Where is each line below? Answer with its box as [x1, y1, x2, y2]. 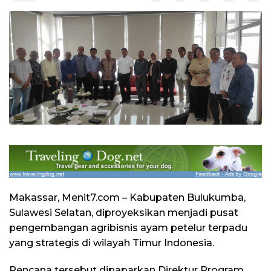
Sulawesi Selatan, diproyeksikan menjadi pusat [9, 206, 238, 218]
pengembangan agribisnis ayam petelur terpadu [9, 221, 247, 233]
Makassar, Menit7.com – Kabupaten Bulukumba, [9, 191, 246, 203]
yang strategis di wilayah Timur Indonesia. [9, 237, 214, 249]
